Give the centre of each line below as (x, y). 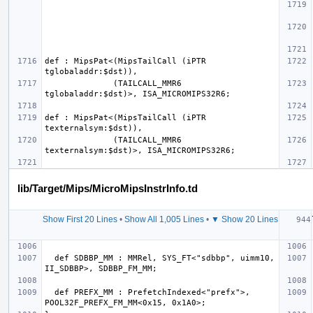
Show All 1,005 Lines (164, 219)
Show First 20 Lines (80, 219)
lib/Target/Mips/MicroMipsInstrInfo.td (108, 188)
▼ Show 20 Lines (244, 219)
